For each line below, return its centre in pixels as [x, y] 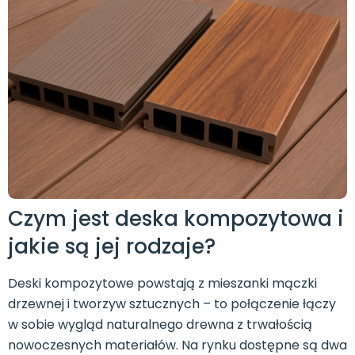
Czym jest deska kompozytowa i [176, 219]
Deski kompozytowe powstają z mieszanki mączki [162, 283]
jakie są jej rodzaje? [112, 246]
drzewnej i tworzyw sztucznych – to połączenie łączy [172, 304]
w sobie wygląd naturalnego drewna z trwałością [160, 324]
